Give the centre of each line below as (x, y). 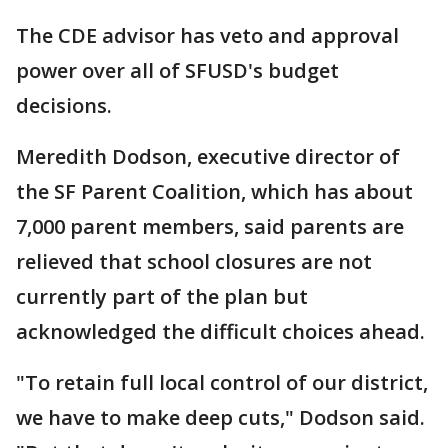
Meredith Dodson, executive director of (208, 156)
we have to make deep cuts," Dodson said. (220, 417)
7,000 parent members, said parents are (210, 226)
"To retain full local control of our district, (222, 382)
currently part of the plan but (162, 296)
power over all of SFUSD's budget (177, 70)
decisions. (64, 105)
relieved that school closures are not (194, 261)
